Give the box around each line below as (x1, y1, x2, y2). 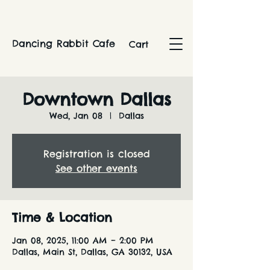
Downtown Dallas (22, 89, 171, 110)
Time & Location (12, 210, 112, 225)
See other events (55, 162, 137, 174)
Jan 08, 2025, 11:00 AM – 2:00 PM (12, 235, 154, 246)
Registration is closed (43, 148, 150, 160)
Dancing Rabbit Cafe (12, 37, 115, 49)
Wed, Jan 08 (49, 110, 102, 121)
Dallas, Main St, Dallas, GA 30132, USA (12, 246, 172, 257)
